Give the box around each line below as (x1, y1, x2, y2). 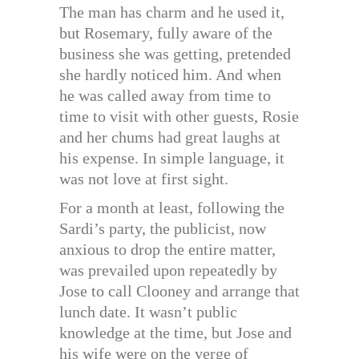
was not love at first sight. (59, 170, 228, 188)
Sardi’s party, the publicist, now (59, 220, 266, 238)
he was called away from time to (59, 87, 271, 105)
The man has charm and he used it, (59, 3, 284, 22)
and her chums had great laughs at (59, 128, 280, 147)
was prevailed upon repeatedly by (59, 261, 277, 280)
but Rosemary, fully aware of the (59, 24, 272, 42)
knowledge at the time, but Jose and (59, 324, 292, 342)
